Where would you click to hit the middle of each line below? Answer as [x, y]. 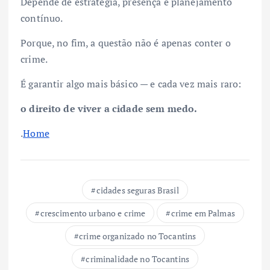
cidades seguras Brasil [137, 190]
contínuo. [42, 18]
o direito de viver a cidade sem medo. [109, 108]
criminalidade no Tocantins [138, 259]
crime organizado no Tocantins [138, 236]
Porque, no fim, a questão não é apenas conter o [126, 42]
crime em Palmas [203, 213]
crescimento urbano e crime [93, 213]
